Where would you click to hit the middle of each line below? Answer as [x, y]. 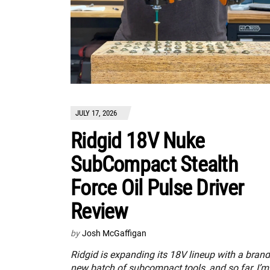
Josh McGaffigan [114, 233]
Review [99, 212]
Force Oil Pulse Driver [157, 188]
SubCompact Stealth [154, 165]
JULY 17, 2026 [96, 113]
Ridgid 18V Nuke [138, 141]
